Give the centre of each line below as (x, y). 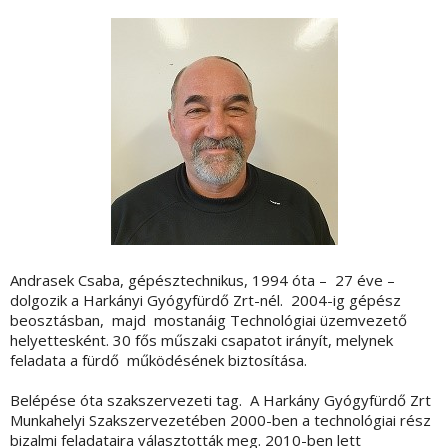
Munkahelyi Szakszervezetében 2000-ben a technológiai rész (220, 420)
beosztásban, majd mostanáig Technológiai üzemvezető (208, 320)
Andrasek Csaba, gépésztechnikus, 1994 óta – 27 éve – (202, 280)
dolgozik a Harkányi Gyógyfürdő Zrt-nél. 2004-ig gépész (205, 300)
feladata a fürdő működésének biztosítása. (158, 360)
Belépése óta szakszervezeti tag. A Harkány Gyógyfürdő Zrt (220, 400)
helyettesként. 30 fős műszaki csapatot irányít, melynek (201, 340)
